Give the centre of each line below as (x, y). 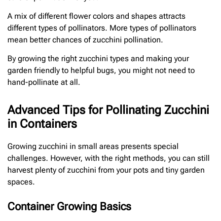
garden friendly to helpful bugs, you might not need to (101, 71)
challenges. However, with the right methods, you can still (109, 158)
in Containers (42, 124)
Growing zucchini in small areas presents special (93, 147)
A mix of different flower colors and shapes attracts (96, 16)
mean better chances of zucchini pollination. (85, 40)
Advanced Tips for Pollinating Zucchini (108, 110)
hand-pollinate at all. (44, 82)
